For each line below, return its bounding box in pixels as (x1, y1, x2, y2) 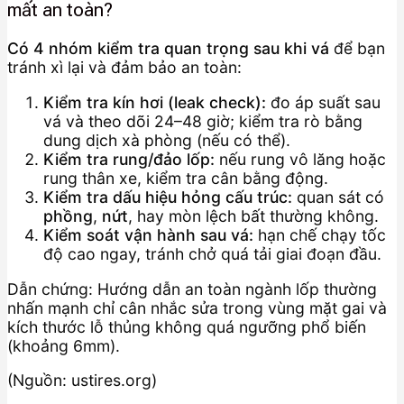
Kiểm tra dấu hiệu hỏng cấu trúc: (43, 187, 292, 207)
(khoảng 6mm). (7, 335, 120, 355)
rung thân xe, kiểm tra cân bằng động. (43, 168, 328, 188)
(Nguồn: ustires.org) (7, 371, 157, 390)
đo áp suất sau (266, 92, 381, 112)
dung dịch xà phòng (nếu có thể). (43, 130, 290, 150)
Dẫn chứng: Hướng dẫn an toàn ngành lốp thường (7, 279, 377, 298)
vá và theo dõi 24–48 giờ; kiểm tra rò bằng (43, 111, 363, 131)
